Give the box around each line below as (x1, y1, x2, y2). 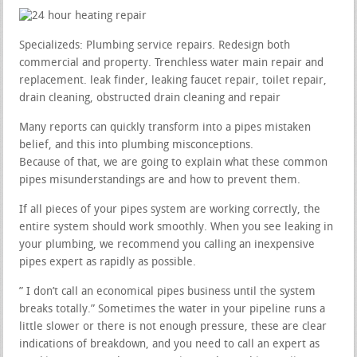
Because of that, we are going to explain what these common (19, 156, 328, 169)
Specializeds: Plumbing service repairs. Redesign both (19, 39, 291, 52)
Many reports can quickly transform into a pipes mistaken (19, 121, 312, 134)
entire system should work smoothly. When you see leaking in (19, 221, 334, 233)
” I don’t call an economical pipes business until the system (19, 285, 316, 298)
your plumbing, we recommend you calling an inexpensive (19, 238, 316, 251)
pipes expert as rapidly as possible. (19, 256, 197, 269)
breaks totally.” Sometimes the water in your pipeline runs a (19, 303, 326, 316)
